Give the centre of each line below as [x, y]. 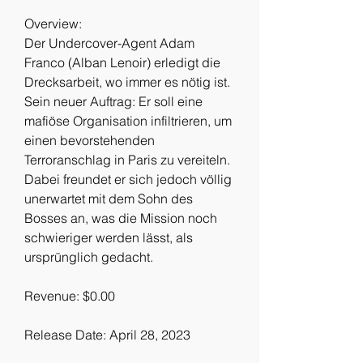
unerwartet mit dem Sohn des [109, 199]
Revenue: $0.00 [70, 296]
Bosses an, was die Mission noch [121, 218]
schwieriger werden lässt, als [109, 237]
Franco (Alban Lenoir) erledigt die [122, 62]
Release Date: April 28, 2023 [107, 335]
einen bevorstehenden [90, 140]
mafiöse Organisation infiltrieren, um [128, 121]
